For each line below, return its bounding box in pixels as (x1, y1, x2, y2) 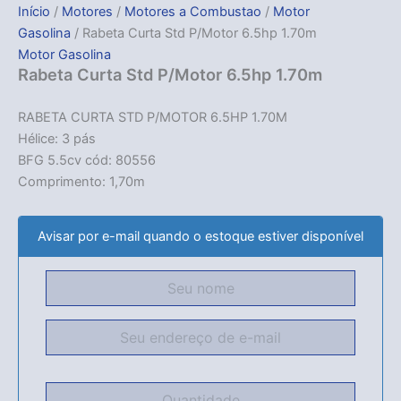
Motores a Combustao (124, 3, 261, 20)
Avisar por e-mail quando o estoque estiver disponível (38, 227, 363, 244)
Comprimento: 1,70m (18, 174, 145, 191)
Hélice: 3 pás (18, 131, 96, 148)
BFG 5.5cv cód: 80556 (18, 152, 156, 169)
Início (18, 3, 50, 20)
